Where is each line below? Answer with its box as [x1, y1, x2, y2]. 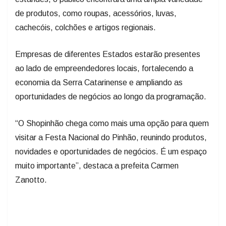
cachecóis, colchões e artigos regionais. [15, 6, 158, 15]
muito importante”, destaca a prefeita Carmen [15, 144, 179, 153]
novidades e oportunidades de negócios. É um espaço [15, 130, 207, 139]
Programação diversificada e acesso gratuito [15, 211, 192, 220]
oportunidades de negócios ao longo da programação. [15, 75, 208, 84]
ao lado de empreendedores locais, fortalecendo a [15, 46, 193, 55]
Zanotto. [15, 158, 47, 167]
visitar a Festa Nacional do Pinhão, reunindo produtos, [15, 116, 207, 125]
